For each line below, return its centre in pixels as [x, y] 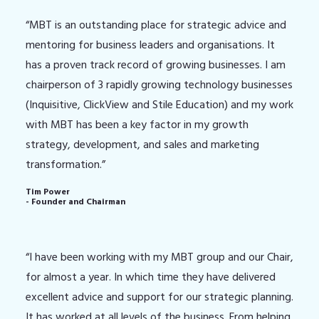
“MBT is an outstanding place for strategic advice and [156, 25]
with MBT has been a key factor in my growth [137, 125]
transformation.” [66, 164]
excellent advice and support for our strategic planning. [159, 297]
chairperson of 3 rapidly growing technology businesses [159, 85]
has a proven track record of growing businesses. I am [156, 65]
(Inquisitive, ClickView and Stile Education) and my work [159, 105]
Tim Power [48, 192]
